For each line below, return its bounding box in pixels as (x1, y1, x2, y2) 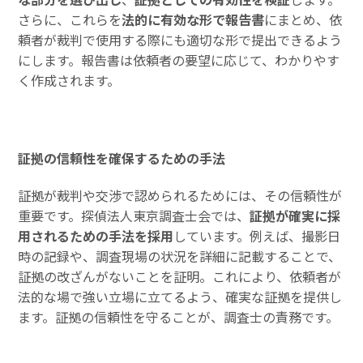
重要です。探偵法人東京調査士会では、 (18, 205, 250, 225)
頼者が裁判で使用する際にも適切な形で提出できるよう (18, 30, 343, 50)
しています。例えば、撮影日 (173, 225, 341, 246)
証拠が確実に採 (250, 205, 341, 225)
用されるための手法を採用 (18, 225, 174, 246)
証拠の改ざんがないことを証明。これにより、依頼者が (18, 266, 342, 286)
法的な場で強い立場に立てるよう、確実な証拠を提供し (18, 286, 343, 306)
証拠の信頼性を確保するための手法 (18, 148, 226, 169)
